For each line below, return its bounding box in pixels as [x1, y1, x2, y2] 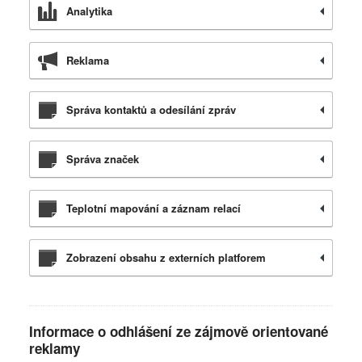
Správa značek [66, 151, 139, 166]
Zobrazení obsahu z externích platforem [66, 250, 266, 265]
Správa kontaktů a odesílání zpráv [66, 102, 236, 117]
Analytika [66, 3, 112, 19]
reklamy [29, 339, 80, 358]
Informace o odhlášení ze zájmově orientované [29, 322, 328, 341]
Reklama [66, 53, 109, 68]
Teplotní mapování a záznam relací [66, 200, 241, 216]
